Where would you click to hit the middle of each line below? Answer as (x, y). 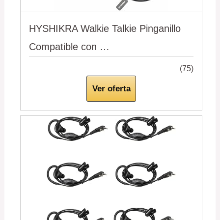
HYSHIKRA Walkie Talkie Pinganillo (105, 28)
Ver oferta (111, 88)
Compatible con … (69, 46)
